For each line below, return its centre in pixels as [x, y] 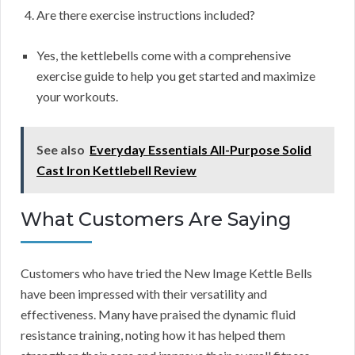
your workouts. [77, 97]
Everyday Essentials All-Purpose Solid [200, 150]
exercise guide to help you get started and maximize [176, 76]
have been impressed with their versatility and [144, 294]
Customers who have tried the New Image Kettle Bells [166, 273]
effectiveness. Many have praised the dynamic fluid [158, 315]
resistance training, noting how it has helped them [153, 335]
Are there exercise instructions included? [146, 15]
